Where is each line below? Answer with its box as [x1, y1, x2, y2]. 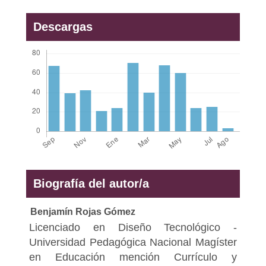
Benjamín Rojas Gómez [30, 206, 135, 217]
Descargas [33, 20, 93, 33]
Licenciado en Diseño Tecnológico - [28, 221, 237, 233]
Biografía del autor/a [33, 176, 149, 190]
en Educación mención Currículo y [28, 251, 237, 263]
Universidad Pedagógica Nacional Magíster [28, 236, 237, 248]
